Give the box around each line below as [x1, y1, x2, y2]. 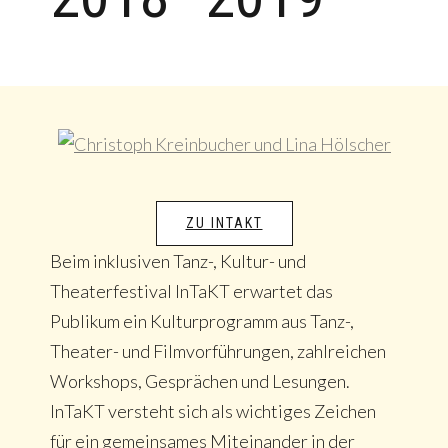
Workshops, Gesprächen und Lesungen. [50, 369, 350, 392]
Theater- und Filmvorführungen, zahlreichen [50, 339, 386, 362]
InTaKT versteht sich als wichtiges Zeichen [50, 399, 376, 422]
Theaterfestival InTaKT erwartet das [50, 279, 333, 302]
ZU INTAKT [185, 214, 263, 231]
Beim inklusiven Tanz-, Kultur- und [50, 249, 306, 272]
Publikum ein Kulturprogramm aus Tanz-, [50, 309, 354, 332]
